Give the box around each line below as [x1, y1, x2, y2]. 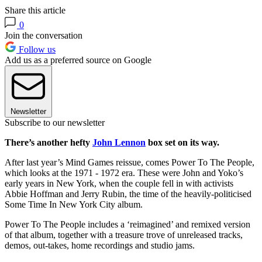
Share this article [5, 5, 65, 16]
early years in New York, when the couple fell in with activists [5, 178, 233, 189]
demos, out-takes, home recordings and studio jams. [5, 240, 195, 251]
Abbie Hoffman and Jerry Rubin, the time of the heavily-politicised [5, 189, 251, 199]
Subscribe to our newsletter [5, 118, 105, 128]
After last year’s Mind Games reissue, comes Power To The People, [5, 157, 254, 168]
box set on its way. [146, 137, 219, 148]
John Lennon [92, 137, 146, 148]
